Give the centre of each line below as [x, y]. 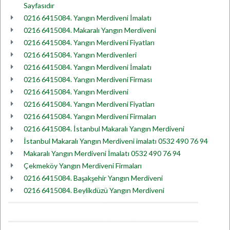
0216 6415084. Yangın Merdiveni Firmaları [90, 116]
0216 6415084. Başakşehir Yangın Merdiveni [93, 178]
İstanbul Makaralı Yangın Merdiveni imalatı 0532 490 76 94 [116, 141]
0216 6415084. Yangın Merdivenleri [80, 55]
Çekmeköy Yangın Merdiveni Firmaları [83, 166]
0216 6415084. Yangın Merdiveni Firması [88, 79]
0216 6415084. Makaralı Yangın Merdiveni [90, 30]
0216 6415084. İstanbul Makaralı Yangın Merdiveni [104, 129]
